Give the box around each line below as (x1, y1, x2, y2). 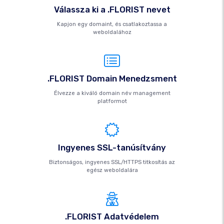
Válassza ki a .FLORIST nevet (53, 4, 170, 14)
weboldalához (92, 29, 131, 35)
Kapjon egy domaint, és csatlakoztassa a (57, 21, 167, 27)
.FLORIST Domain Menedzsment (47, 73, 177, 83)
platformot (97, 98, 127, 104)
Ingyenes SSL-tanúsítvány (58, 142, 166, 152)
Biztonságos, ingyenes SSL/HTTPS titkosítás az (49, 159, 175, 165)
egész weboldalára (86, 167, 138, 173)
